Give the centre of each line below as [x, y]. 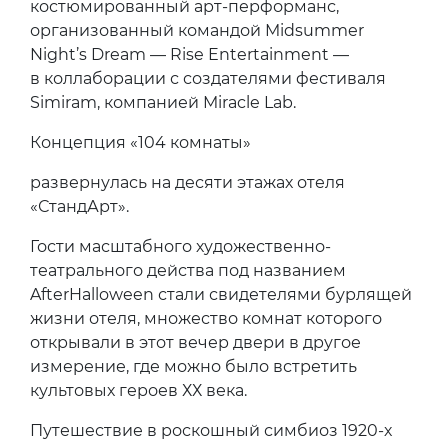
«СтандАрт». [79, 206]
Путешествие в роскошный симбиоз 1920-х [211, 430]
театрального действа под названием [188, 270]
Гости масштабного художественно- [180, 246]
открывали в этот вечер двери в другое [195, 342]
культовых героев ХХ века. [138, 390]
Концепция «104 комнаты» [140, 142]
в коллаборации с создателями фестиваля [208, 78]
